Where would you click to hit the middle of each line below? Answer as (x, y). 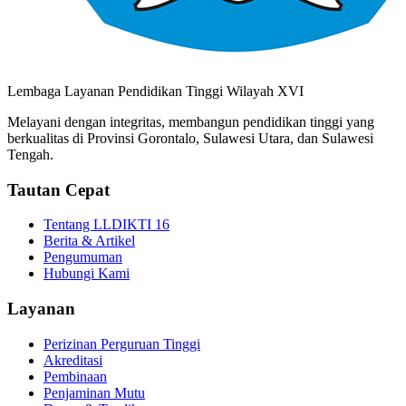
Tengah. (30, 154)
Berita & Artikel (89, 241)
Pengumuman (83, 257)
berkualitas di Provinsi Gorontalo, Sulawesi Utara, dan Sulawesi (190, 138)
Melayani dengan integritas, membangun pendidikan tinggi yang (191, 121)
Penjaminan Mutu (94, 392)
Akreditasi (73, 360)
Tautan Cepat (58, 189)
